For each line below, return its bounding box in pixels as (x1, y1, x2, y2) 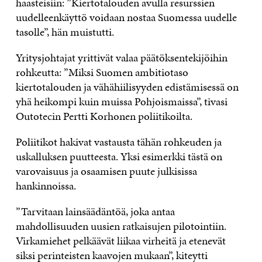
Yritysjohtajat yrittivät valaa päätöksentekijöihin (15, 49, 227, 65)
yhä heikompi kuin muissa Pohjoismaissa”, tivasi (15, 93, 227, 109)
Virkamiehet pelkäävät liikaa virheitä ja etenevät (15, 232, 226, 249)
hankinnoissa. (15, 177, 76, 194)
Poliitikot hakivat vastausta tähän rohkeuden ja (15, 133, 222, 150)
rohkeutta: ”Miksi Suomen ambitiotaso (15, 64, 188, 80)
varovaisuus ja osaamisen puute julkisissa (15, 163, 197, 179)
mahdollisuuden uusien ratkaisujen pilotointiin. (15, 218, 226, 234)
